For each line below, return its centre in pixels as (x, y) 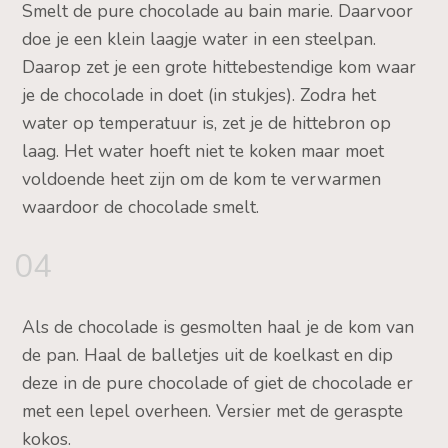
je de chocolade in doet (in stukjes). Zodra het (198, 94)
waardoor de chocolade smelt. (140, 206)
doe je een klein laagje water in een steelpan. (198, 38)
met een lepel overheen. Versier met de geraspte (212, 410)
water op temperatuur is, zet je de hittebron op (206, 122)
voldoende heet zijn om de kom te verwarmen (201, 178)
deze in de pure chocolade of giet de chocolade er (217, 382)
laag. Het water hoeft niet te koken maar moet (202, 150)
